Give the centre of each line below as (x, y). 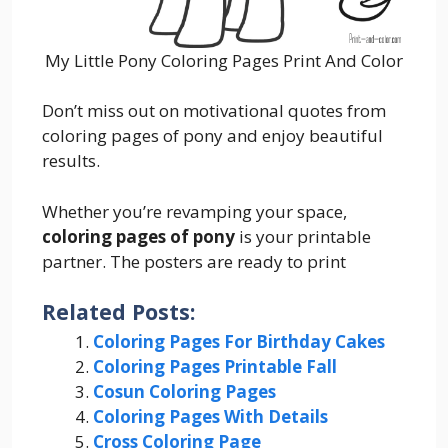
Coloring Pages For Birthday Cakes (239, 342)
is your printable (303, 236)
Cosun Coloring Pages (184, 392)
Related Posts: (118, 312)
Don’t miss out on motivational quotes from (214, 111)
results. (71, 161)
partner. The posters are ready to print (194, 261)
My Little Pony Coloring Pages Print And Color (224, 60)
